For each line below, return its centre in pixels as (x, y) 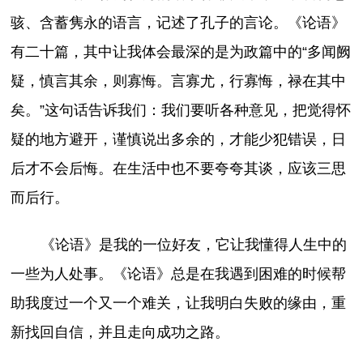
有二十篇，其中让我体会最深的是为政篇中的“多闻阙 (181, 52)
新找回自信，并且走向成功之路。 (120, 333)
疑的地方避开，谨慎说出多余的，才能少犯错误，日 (179, 140)
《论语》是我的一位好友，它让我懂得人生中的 (193, 245)
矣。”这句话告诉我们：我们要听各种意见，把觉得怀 (181, 111)
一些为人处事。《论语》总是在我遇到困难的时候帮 (179, 274)
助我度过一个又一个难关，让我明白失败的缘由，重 (179, 303)
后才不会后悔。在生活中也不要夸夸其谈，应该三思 (179, 169)
